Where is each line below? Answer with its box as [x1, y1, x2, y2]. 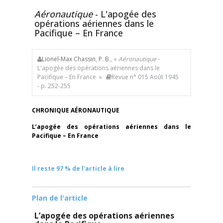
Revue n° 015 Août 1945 [111, 73, 179, 81]
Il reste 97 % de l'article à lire [32, 164, 124, 173]
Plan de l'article [32, 193, 88, 203]
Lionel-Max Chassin [42, 55, 96, 63]
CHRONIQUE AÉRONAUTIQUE [32, 106, 119, 114]
